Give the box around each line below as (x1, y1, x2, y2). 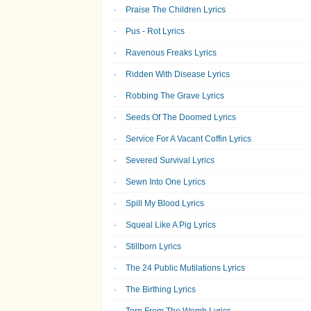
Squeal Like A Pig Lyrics (126, 220, 216, 230)
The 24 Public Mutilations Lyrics (126, 263, 245, 273)
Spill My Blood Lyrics (126, 199, 204, 208)
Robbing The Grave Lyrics (126, 91, 224, 101)
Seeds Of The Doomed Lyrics (126, 112, 236, 122)
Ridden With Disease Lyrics (126, 69, 230, 79)
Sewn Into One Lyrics (126, 177, 205, 187)
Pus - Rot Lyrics (126, 26, 185, 36)
